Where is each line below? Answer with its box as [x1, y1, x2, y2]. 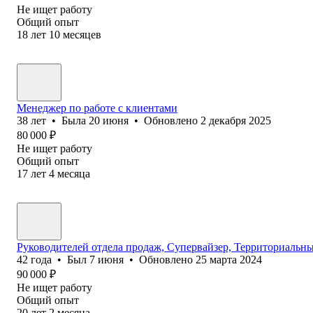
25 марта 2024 [196, 253, 262, 265]
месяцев [63, 28, 101, 41]
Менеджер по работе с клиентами [17, 101, 177, 114]
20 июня [89, 114, 129, 126]
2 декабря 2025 [201, 114, 271, 126]
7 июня [89, 253, 124, 265]
